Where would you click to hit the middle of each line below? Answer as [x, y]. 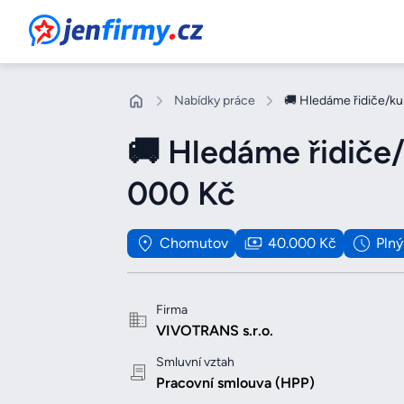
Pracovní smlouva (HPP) [235, 383]
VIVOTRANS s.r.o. [214, 331]
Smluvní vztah [195, 363]
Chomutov [193, 243]
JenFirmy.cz [78, 25]
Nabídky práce [214, 101]
